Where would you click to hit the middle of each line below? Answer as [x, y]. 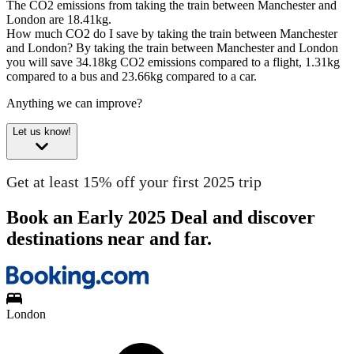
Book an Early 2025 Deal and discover [161, 217]
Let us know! [42, 132]
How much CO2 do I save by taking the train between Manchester [172, 34]
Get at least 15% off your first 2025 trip [134, 181]
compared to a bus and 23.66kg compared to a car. [132, 77]
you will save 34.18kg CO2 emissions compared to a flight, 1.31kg [173, 62]
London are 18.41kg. [59, 20]
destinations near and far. [109, 238]
